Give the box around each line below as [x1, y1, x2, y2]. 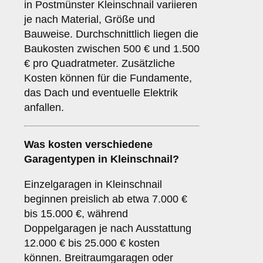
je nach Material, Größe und [24, 14, 155, 26]
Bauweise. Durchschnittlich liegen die [24, 28, 198, 41]
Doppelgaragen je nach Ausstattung [24, 222, 191, 235]
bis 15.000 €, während [24, 208, 128, 220]
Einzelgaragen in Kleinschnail [24, 178, 162, 191]
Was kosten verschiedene [24, 139, 153, 151]
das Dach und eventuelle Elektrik [24, 87, 178, 99]
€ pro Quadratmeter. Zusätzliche [24, 58, 175, 70]
